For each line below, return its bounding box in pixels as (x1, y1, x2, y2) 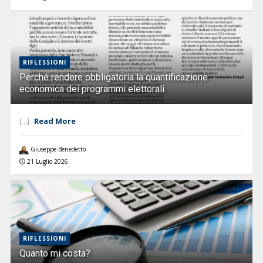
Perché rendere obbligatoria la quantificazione (19, 71, 208, 83)
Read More (34, 115, 76, 126)
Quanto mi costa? (19, 247, 90, 259)
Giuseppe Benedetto (30, 144, 86, 153)
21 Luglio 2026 (26, 157, 68, 166)
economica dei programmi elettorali (19, 83, 164, 95)
